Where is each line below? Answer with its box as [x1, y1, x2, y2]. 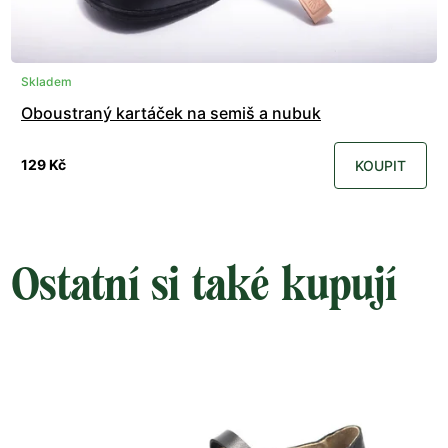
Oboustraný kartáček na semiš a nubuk [21, 102, 321, 123]
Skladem [21, 73, 72, 89]
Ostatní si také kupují [11, 257, 397, 311]
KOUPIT [355, 156, 406, 174]
